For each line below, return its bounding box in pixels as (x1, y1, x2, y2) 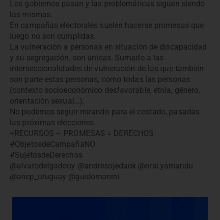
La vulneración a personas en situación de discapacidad (10, 42, 207, 52)
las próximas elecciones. (10, 118, 96, 128)
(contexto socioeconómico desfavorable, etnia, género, (10, 85, 200, 95)
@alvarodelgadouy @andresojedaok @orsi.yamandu (10, 161, 193, 171)
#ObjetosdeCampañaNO (10, 139, 95, 149)
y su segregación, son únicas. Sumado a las (10, 53, 164, 63)
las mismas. (10, 10, 53, 20)
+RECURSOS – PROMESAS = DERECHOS (10, 129, 154, 138)
